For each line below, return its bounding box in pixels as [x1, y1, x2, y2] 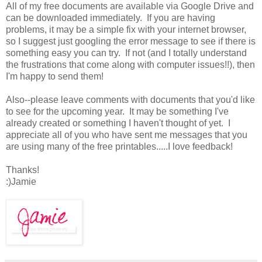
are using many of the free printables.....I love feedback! [6, 142, 233, 152]
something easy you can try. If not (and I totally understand [6, 48, 247, 58]
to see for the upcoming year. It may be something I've [6, 106, 229, 117]
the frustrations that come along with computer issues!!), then [6, 60, 255, 70]
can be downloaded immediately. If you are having [6, 13, 215, 23]
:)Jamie [6, 177, 36, 187]
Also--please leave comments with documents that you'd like [6, 95, 255, 105]
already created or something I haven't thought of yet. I [6, 118, 230, 129]
